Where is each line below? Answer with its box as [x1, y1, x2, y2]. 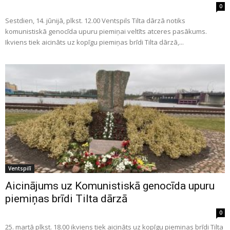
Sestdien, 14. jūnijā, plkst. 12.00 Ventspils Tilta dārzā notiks [5, 16, 185, 26]
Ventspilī [8, 164, 31, 172]
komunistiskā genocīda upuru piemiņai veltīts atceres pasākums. [5, 27, 207, 36]
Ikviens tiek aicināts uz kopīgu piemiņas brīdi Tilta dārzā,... [5, 37, 184, 47]
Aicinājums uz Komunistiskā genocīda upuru [5, 179, 215, 192]
